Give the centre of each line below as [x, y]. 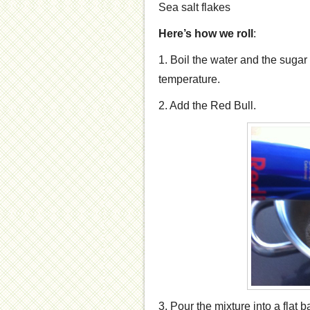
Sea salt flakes [194, 8]
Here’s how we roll [206, 34]
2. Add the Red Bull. [207, 106]
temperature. [189, 80]
